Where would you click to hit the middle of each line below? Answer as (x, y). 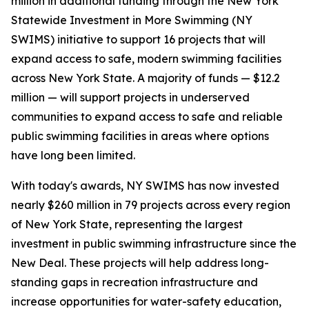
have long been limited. (73, 155)
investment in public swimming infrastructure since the (154, 243)
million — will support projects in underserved (130, 97)
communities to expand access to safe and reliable (147, 117)
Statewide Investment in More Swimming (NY (132, 20)
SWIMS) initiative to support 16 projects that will (138, 39)
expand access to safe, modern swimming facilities (146, 59)
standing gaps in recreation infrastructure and (134, 282)
